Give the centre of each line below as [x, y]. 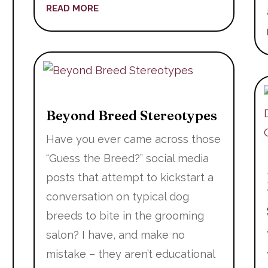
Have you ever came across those [133, 139]
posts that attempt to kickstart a [130, 177]
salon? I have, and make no [115, 234]
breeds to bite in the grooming [125, 215]
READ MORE [72, 9]
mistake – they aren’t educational [130, 254]
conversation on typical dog [117, 196]
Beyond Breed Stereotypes [131, 115]
